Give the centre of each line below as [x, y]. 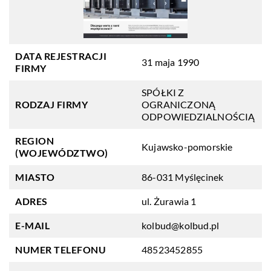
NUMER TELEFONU [60, 250]
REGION [34, 141]
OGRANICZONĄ [179, 104]
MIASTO [35, 177]
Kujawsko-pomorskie [187, 147]
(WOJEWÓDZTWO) [62, 153]
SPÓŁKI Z [163, 92]
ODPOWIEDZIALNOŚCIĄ [198, 116]
